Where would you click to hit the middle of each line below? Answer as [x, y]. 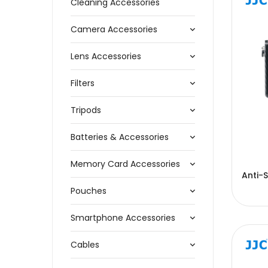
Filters [83, 83]
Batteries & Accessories [120, 137]
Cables [85, 245]
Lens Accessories [106, 56]
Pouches [89, 191]
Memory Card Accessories [125, 164]
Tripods [86, 110]
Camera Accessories [114, 29]
